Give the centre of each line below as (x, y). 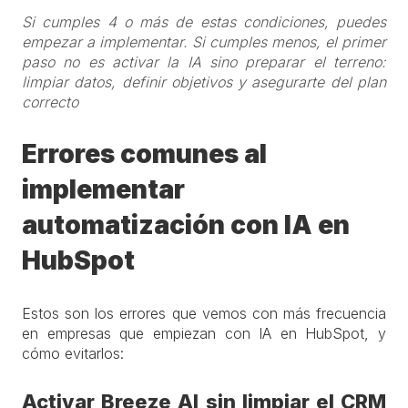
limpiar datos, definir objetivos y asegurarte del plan (204, 82)
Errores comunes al (144, 153)
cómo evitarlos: (73, 353)
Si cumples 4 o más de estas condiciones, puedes (204, 21)
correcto (50, 102)
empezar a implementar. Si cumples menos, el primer (204, 41)
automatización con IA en (186, 224)
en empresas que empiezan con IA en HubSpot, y (204, 333)
